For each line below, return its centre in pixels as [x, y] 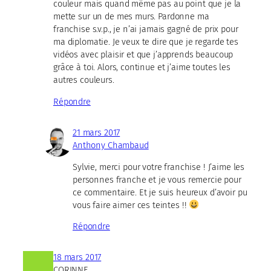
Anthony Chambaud [111, 145]
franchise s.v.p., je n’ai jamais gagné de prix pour [146, 29]
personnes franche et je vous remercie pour [157, 179]
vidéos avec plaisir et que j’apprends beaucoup [143, 55]
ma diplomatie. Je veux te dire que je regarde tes [146, 42]
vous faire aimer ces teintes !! [131, 205]
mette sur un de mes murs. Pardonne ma [131, 17]
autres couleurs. [84, 80]
